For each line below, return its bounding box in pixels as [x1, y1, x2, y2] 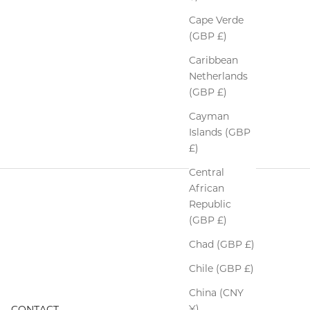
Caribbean [189, 54, 238, 67]
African [189, 182, 224, 195]
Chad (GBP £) [189, 238, 255, 251]
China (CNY [189, 286, 244, 300]
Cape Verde [189, 14, 244, 27]
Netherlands [189, 70, 248, 83]
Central [189, 166, 224, 179]
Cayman [189, 110, 229, 123]
